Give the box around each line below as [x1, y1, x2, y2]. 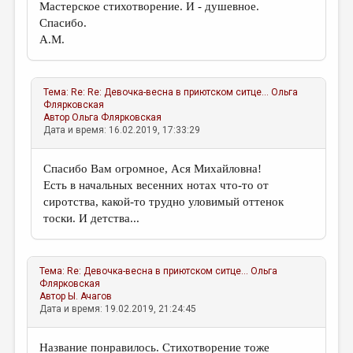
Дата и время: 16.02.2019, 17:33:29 [43, 124, 201, 136]
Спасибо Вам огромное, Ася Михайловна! [43, 162, 262, 175]
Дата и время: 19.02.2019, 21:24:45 [39, 303, 197, 314]
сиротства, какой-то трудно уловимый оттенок [43, 195, 284, 208]
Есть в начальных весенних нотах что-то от [43, 179, 269, 191]
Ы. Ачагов [68, 291, 113, 302]
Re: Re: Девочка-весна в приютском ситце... [71, 87, 269, 98]
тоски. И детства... [43, 212, 140, 225]
